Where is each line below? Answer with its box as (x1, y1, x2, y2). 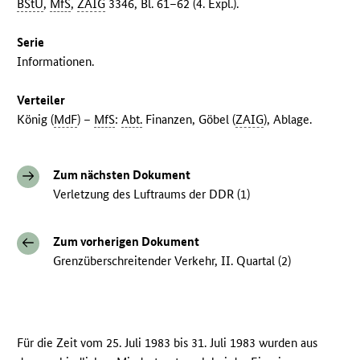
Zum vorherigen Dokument (53, 234, 200, 250)
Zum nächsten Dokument (53, 167, 191, 183)
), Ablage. (264, 112, 313, 128)
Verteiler (17, 92, 66, 108)
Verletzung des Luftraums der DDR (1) (53, 186, 251, 202)
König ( (17, 112, 55, 128)
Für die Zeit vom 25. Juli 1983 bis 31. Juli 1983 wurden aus (17, 335, 318, 351)
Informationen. (17, 54, 95, 70)
